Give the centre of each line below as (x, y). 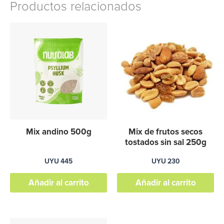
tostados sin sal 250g (165, 142)
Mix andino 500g (58, 131)
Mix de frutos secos (165, 131)
